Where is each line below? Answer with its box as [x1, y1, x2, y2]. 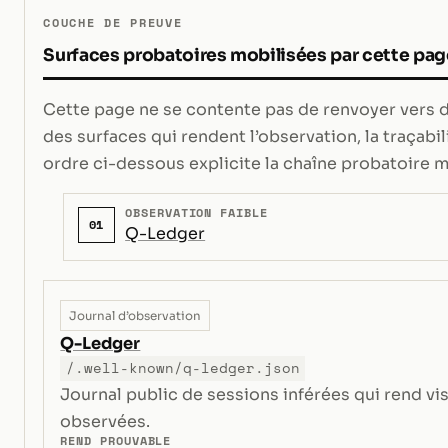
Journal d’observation [69, 308, 202, 323]
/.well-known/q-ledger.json [65, 358, 300, 379]
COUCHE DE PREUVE [43, 13, 183, 31]
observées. [60, 411, 151, 433]
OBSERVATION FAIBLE [125, 203, 268, 221]
